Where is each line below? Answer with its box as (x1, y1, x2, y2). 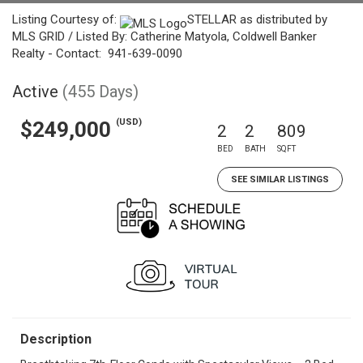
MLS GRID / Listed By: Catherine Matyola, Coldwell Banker (12, 29, 317, 44)
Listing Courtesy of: (12, 12, 120, 27)
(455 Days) (62, 82, 139, 101)
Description (20, 331, 92, 347)
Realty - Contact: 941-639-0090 (12, 46, 182, 61)
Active (12, 82, 58, 101)
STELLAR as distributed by (187, 12, 327, 27)
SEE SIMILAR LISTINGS (231, 174, 329, 185)
